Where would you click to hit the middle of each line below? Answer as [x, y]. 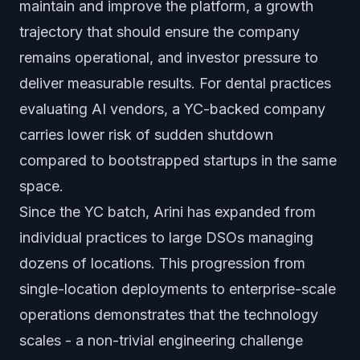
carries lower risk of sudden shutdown [146, 135]
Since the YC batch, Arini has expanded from [168, 212]
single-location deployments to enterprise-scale [178, 289]
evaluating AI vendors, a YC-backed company [172, 109]
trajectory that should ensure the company [160, 32]
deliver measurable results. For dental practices [175, 83]
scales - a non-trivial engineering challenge [161, 340]
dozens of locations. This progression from [162, 263]
